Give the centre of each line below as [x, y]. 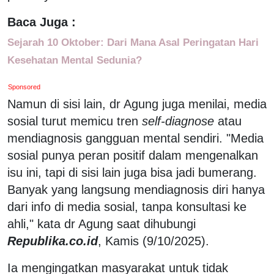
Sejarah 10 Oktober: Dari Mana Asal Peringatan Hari [133, 42]
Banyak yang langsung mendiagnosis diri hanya [136, 189]
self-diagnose [178, 121]
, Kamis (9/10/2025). [154, 241]
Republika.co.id [53, 241]
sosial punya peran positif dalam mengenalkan [133, 155]
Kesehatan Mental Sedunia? [75, 60]
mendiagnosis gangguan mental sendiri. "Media [135, 138]
